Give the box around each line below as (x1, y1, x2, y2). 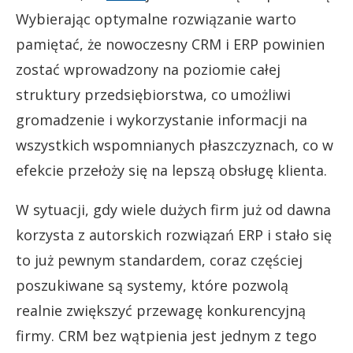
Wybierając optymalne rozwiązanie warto (16, 9, 296, 28)
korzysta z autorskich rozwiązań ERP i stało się (16, 225, 332, 244)
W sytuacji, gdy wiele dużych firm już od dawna (16, 200, 331, 219)
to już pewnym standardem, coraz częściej (16, 251, 303, 269)
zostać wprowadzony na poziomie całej (16, 60, 281, 79)
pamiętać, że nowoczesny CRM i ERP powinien (16, 35, 325, 54)
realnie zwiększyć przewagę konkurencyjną (16, 301, 306, 320)
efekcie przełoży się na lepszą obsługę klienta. (16, 161, 327, 180)
